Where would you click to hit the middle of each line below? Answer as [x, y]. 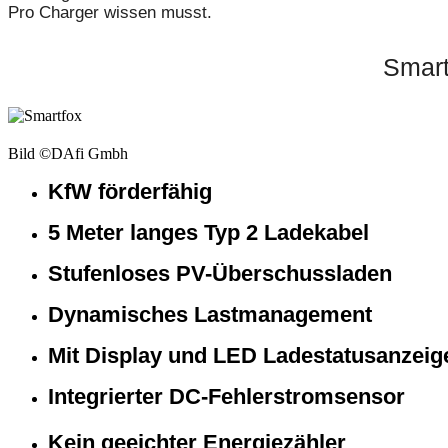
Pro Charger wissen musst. [110, 13]
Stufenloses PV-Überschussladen [220, 274]
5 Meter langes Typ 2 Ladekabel [208, 233]
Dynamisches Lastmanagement [210, 315]
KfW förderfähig [130, 192]
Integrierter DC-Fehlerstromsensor [226, 397]
